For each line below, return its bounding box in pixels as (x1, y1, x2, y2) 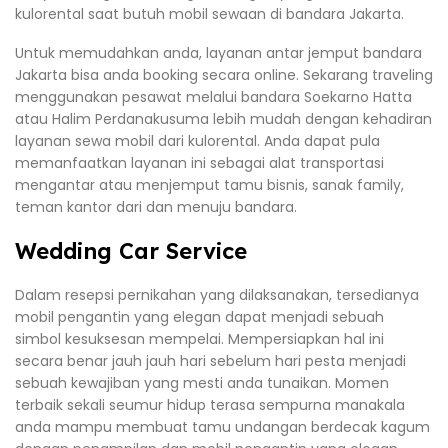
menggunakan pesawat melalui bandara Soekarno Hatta (15, 87, 412, 108)
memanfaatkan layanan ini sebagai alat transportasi (15, 153, 384, 174)
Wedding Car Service (15, 237, 247, 266)
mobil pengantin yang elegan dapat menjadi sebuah (15, 307, 384, 328)
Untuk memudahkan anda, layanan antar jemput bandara (15, 43, 422, 64)
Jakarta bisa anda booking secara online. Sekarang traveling (15, 65, 433, 86)
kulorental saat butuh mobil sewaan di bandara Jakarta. (15, 3, 404, 24)
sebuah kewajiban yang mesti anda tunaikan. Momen (15, 373, 389, 394)
